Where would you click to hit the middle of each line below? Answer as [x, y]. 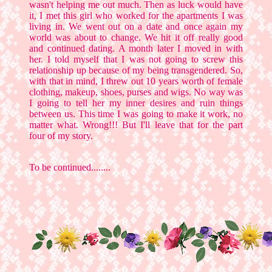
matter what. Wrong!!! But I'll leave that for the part [136, 125]
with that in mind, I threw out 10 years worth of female [136, 81]
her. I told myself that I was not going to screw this [136, 59]
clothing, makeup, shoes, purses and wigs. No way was [136, 92]
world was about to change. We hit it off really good [136, 38]
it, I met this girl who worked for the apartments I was [136, 16]
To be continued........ [70, 168]
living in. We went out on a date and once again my [136, 27]
